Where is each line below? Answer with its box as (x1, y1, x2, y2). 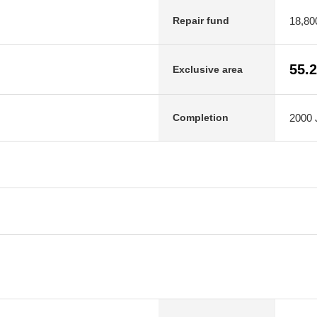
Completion (173, 112, 229, 123)
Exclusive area (173, 63, 243, 75)
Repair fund (173, 15, 229, 26)
